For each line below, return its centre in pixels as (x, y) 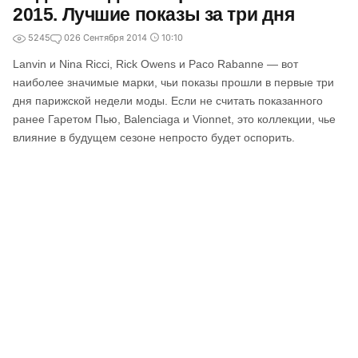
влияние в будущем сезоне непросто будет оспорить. (154, 137)
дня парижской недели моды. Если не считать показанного (168, 101)
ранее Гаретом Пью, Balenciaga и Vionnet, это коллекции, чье (174, 119)
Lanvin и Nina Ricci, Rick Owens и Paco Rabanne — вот (155, 64)
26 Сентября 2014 (108, 38)
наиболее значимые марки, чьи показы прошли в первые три (173, 82)
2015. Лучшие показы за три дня (154, 14)
